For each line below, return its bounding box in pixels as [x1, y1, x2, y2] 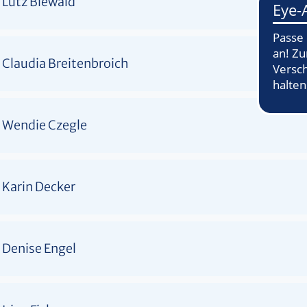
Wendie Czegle [2, 116, 87, 133]
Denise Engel [2, 240, 76, 256]
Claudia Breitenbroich [2, 55, 129, 71]
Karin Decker [2, 178, 75, 195]
